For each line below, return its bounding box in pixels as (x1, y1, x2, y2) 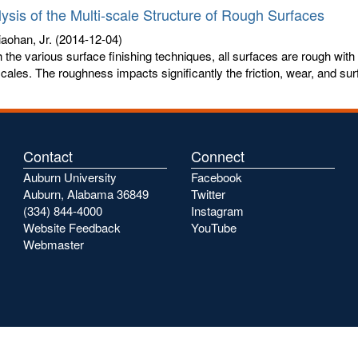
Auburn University (23, 169, 117, 185)
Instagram (191, 202, 244, 219)
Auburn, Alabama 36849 (23, 185, 149, 202)
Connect (191, 145, 245, 166)
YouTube (191, 219, 237, 236)
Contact (23, 145, 73, 166)
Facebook (191, 169, 242, 185)
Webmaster (23, 236, 84, 253)
